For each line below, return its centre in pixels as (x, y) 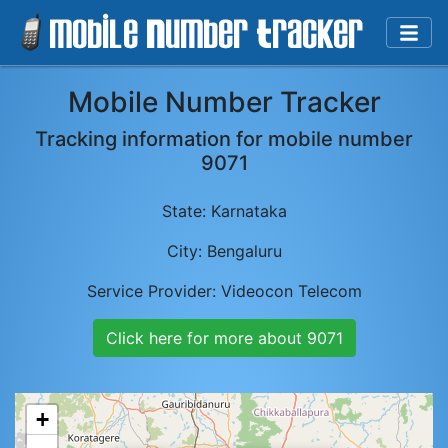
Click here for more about (206, 338)
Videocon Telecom (291, 291)
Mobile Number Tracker (224, 102)
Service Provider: (153, 291)
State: (186, 211)
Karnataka (248, 211)
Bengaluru (244, 251)
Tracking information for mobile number (224, 139)
